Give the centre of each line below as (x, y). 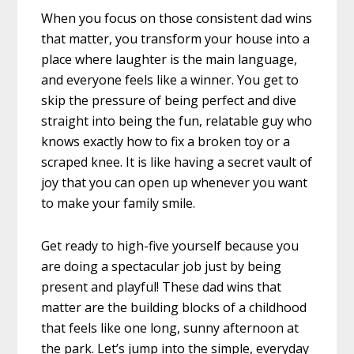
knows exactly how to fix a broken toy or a (166, 141)
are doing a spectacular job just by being (162, 266)
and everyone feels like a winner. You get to (170, 79)
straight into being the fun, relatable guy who (177, 121)
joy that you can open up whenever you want (175, 182)
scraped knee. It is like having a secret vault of (177, 162)
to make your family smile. (119, 203)
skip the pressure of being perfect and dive (169, 100)
